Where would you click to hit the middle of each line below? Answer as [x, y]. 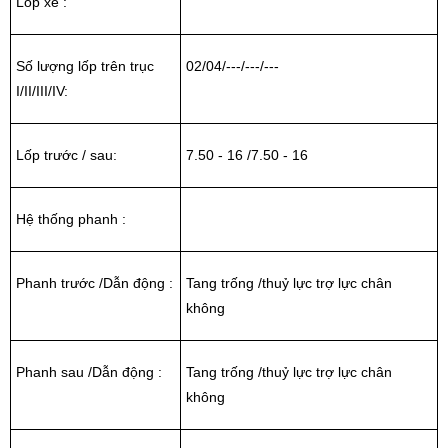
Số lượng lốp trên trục [85, 65]
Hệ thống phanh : [71, 218]
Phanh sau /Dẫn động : [89, 371]
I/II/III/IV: [42, 90]
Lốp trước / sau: [66, 154]
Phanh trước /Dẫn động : [94, 282]
